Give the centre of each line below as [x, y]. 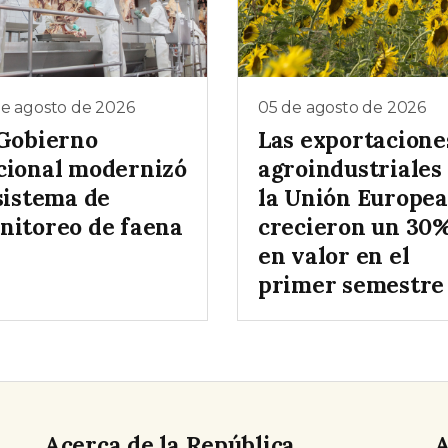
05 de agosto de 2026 [342, 108]
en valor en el [334, 255]
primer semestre [351, 284]
